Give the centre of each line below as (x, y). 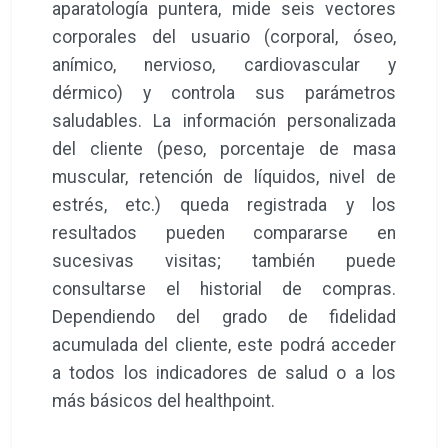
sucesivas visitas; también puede (224, 260)
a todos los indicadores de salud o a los (224, 372)
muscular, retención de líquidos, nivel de (224, 176)
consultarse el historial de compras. (224, 288)
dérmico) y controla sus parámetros (224, 92)
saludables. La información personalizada (224, 120)
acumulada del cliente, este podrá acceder (224, 344)
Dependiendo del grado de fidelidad (224, 316)
